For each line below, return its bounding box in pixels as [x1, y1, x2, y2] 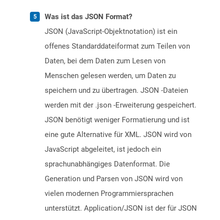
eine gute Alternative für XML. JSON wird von [45, 130, 192, 139]
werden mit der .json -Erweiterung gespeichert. [45, 101, 196, 110]
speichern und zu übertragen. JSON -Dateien [45, 86, 188, 95]
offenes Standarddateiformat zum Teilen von [45, 42, 190, 51]
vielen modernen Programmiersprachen [45, 189, 173, 198]
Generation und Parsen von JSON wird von [45, 174, 183, 184]
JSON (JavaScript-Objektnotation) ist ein [45, 27, 177, 36]
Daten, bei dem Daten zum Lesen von [45, 56, 165, 66]
